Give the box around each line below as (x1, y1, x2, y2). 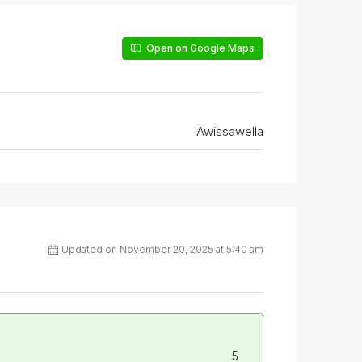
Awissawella (196, 124, 263, 140)
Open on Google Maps (144, 42, 255, 55)
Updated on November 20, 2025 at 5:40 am (61, 243, 263, 256)
